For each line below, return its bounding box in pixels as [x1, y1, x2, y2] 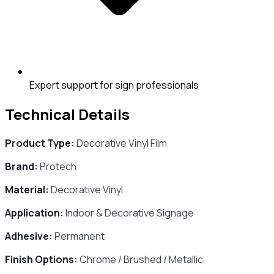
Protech [38, 160, 76, 174]
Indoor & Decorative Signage [64, 206, 194, 220]
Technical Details [5, 104, 130, 125]
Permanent [53, 229, 105, 243]
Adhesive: [5, 229, 53, 243]
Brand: [5, 160, 38, 174]
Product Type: [5, 136, 75, 150]
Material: [5, 183, 49, 197]
